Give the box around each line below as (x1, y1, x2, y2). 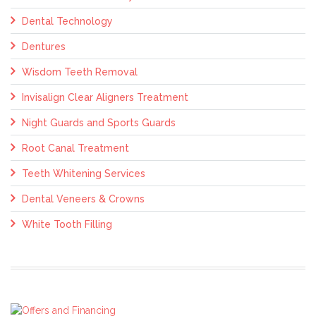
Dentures (22, 41, 66, 53)
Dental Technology (22, 16, 113, 28)
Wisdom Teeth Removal (22, 66, 138, 78)
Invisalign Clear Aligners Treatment (22, 92, 188, 104)
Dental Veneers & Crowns (22, 193, 145, 205)
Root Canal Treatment (22, 142, 129, 154)
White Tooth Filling (22, 219, 112, 231)
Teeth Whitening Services (22, 168, 145, 180)
